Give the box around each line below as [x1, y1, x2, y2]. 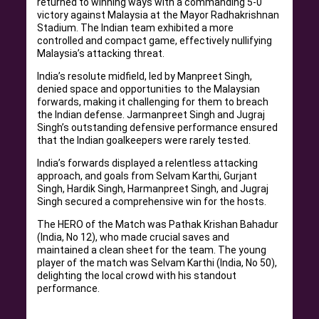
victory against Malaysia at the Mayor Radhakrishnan [37, 9, 280, 21]
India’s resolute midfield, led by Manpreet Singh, [37, 70, 253, 82]
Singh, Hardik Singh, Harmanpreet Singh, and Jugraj [37, 183, 269, 194]
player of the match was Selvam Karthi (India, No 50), [37, 257, 278, 268]
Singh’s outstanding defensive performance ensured [37, 122, 278, 133]
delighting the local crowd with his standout [37, 270, 237, 281]
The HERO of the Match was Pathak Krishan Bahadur [37, 219, 279, 230]
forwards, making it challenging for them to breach [37, 96, 269, 108]
